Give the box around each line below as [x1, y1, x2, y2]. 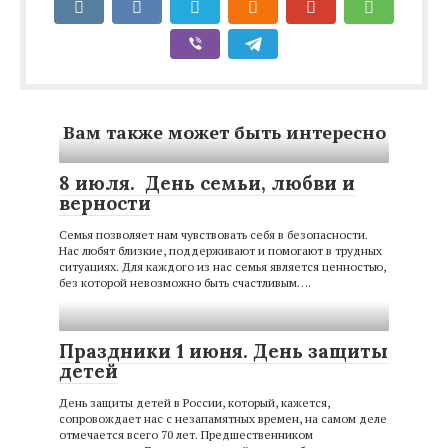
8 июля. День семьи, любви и [59, 171, 355, 195]
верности [59, 191, 151, 215]
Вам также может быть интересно [62, 120, 386, 144]
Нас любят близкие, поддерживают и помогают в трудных [59, 243, 382, 258]
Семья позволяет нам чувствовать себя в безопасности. [59, 227, 368, 242]
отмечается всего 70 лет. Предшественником [59, 427, 313, 442]
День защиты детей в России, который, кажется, [59, 395, 330, 410]
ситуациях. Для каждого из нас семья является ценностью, [59, 259, 386, 274]
